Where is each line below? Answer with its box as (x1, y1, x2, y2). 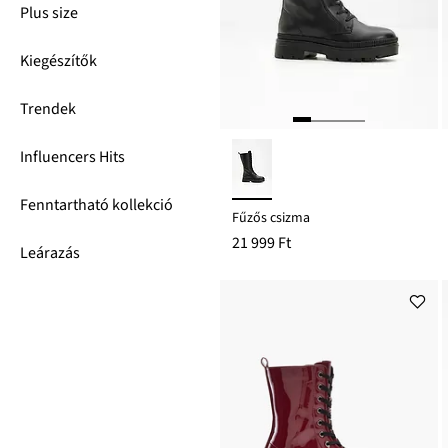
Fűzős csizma (232, 208, 310, 229)
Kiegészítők (20, 50, 97, 72)
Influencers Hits (20, 146, 125, 168)
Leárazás (20, 242, 80, 264)
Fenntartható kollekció (20, 194, 173, 216)
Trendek (20, 98, 76, 120)
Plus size (20, 2, 78, 24)
